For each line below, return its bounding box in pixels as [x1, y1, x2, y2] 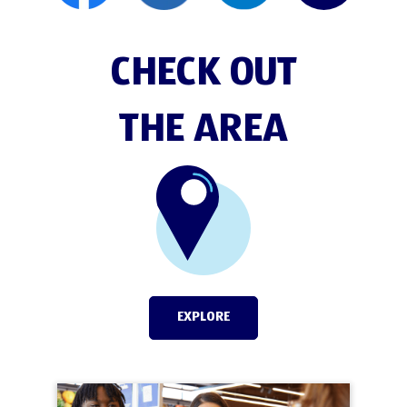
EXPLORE [177, 309, 230, 323]
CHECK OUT [110, 53, 297, 94]
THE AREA [119, 109, 288, 151]
